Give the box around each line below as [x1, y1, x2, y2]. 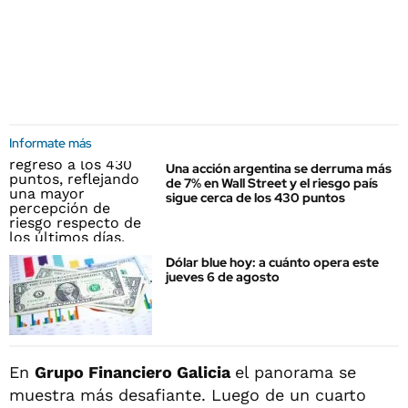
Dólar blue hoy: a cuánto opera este [166, 254, 379, 271]
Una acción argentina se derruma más [166, 160, 392, 177]
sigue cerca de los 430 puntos [166, 189, 345, 206]
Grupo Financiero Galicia [35, 362, 235, 382]
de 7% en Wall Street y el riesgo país [166, 175, 378, 191]
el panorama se [235, 362, 356, 382]
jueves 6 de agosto [166, 269, 280, 286]
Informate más [9, 135, 92, 151]
